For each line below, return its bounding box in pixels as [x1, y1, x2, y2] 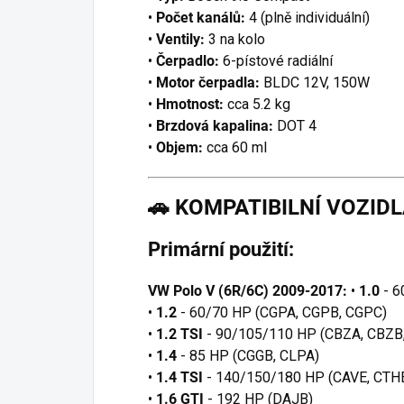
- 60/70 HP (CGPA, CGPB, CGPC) [180, 304, 387, 322]
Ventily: [156, 30, 205, 48]
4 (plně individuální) [249, 8, 370, 26]
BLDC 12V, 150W [263, 73, 370, 91]
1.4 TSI [156, 369, 203, 387]
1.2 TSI [156, 326, 203, 344]
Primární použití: [148, 238, 294, 262]
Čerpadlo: [156, 51, 219, 69]
